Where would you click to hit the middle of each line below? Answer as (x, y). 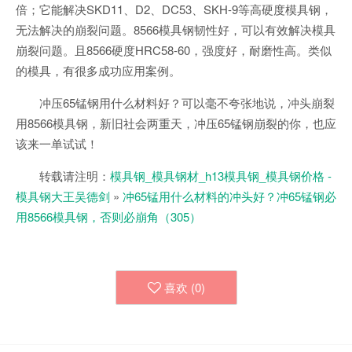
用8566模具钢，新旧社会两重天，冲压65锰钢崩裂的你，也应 (176, 123)
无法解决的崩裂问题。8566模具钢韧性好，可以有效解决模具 (176, 29)
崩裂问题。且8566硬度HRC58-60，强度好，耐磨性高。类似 (174, 50)
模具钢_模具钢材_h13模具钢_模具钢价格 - (221, 176)
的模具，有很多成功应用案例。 (98, 70)
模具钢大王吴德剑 (63, 196)
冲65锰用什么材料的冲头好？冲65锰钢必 (229, 196)
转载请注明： (75, 176)
